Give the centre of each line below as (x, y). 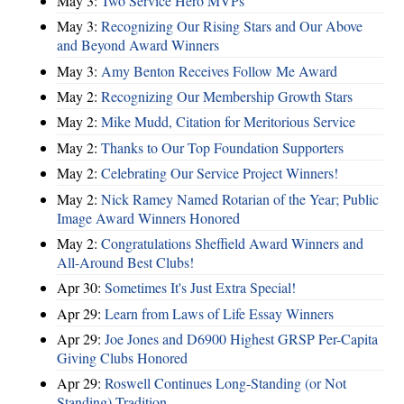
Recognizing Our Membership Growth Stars (227, 96)
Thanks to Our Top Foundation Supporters (222, 147)
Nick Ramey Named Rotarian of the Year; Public (240, 198)
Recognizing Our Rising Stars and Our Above (232, 26)
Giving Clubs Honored (122, 358)
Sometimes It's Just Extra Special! (200, 288)
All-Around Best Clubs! (125, 262)
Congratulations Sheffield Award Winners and (232, 243)
